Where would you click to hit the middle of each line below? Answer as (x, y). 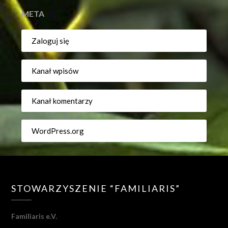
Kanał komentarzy (62, 101)
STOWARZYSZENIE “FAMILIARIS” (96, 189)
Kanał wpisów (55, 70)
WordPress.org (58, 131)
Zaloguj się (51, 40)
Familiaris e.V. (34, 216)
